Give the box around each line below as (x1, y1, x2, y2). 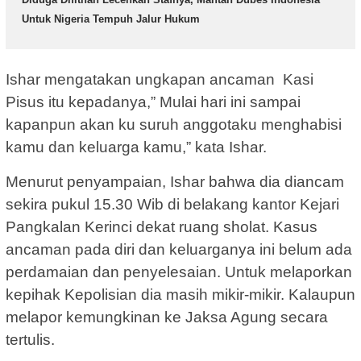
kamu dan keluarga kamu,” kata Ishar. (6, 138, 267, 156)
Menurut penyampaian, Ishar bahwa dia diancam (6, 172, 344, 190)
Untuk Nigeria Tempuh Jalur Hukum (22, 13, 200, 26)
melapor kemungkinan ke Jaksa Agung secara (6, 308, 328, 326)
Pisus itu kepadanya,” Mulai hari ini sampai (6, 93, 301, 110)
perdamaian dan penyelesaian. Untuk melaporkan (6, 263, 352, 280)
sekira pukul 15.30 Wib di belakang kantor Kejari (6, 195, 339, 213)
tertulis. (6, 330, 55, 348)
